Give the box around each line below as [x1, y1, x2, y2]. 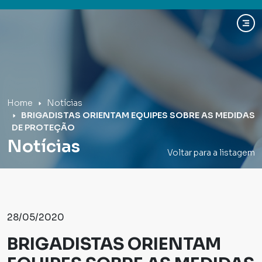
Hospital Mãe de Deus [6, 23, 136, 39]
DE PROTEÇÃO [12, 122, 75, 133]
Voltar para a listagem [167, 147, 255, 158]
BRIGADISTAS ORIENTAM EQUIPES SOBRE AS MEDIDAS [21, 110, 255, 120]
